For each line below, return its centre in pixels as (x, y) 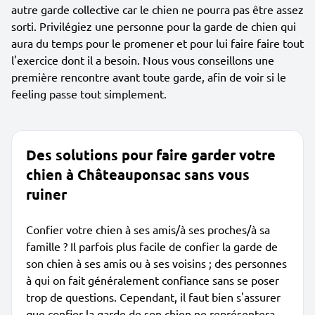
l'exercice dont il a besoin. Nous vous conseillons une (143, 60)
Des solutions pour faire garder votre (151, 155)
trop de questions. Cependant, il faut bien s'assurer (153, 297)
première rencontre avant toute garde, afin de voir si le (149, 77)
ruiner (46, 194)
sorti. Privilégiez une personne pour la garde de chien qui (154, 26)
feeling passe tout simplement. (89, 94)
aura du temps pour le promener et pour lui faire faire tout (157, 43)
